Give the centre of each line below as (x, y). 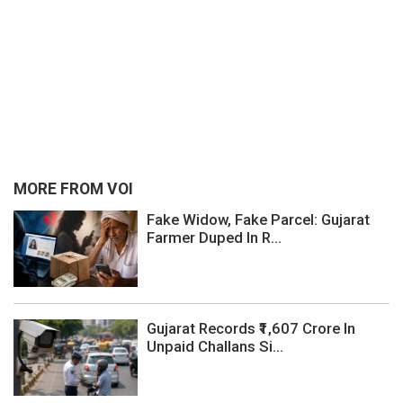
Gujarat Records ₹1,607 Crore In (251, 329)
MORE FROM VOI (73, 189)
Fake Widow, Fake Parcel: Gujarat (258, 220)
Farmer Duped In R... (214, 238)
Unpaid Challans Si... (215, 347)
